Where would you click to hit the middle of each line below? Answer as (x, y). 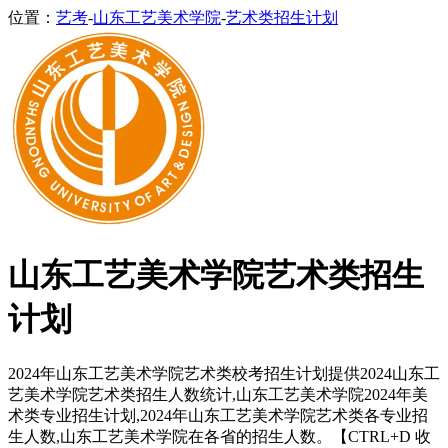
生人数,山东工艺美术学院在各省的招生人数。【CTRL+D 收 (219, 436)
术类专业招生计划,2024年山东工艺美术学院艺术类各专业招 (218, 415)
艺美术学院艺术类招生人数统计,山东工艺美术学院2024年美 (218, 394)
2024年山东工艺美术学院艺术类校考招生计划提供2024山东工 (224, 373)
